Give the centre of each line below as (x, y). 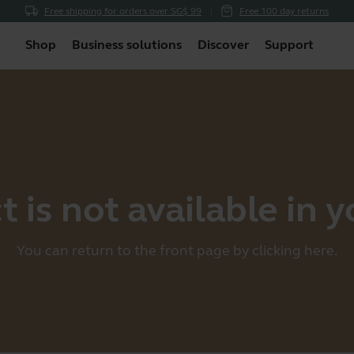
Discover (223, 44)
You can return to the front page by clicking (160, 250)
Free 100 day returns (284, 11)
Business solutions (126, 44)
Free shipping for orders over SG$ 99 (123, 11)
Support (289, 44)
